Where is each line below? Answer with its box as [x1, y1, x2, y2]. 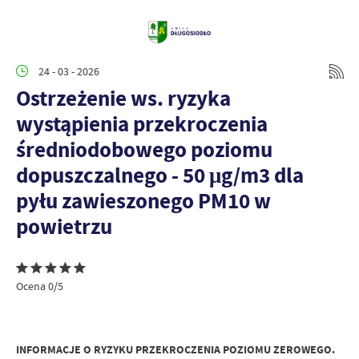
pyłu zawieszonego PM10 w [16, 186, 271, 216]
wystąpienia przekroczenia [16, 109, 268, 139]
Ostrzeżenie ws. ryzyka [16, 83, 231, 113]
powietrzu [16, 212, 112, 241]
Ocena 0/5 [16, 279, 63, 293]
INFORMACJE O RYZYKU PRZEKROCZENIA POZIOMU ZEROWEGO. [16, 342, 335, 357]
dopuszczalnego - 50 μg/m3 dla [16, 160, 304, 190]
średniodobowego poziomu [16, 135, 272, 164]
